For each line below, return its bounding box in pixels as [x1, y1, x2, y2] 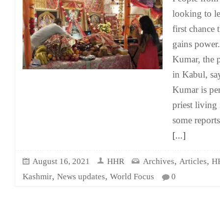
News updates [57, 172, 105, 181]
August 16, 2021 [32, 157, 90, 166]
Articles [179, 157, 207, 166]
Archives [143, 157, 174, 166]
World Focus [110, 172, 154, 181]
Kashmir [23, 172, 52, 181]
